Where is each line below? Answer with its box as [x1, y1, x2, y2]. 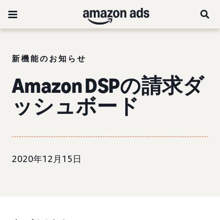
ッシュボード [12, 94, 139, 119]
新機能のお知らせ [12, 54, 86, 63]
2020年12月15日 [12, 153, 82, 164]
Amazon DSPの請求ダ [12, 73, 204, 98]
